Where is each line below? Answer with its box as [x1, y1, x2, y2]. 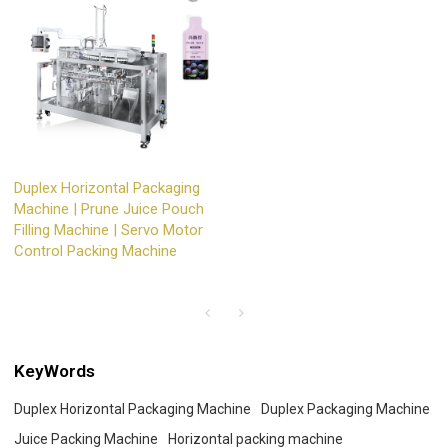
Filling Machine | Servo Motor [14, 221, 204, 240]
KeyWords [14, 360, 96, 381]
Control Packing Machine [14, 242, 178, 261]
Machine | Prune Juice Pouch [14, 200, 205, 219]
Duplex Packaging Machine [261, 400, 431, 417]
